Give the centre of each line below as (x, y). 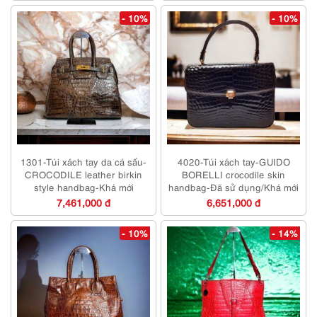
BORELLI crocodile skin (234, 174)
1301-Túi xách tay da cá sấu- (83, 162)
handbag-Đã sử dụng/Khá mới (234, 187)
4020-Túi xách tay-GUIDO (234, 162)
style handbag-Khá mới (83, 187)
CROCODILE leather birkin (83, 174)
